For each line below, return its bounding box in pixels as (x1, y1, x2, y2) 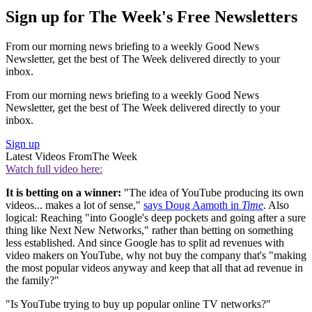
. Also (263, 198, 289, 211)
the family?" (6, 274, 59, 286)
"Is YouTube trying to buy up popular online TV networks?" (6, 297, 271, 310)
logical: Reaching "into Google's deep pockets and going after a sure (6, 211, 306, 224)
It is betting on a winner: (6, 186, 121, 198)
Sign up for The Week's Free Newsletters (6, 7, 297, 26)
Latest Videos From (6, 150, 92, 162)
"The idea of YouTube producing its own (121, 186, 304, 198)
